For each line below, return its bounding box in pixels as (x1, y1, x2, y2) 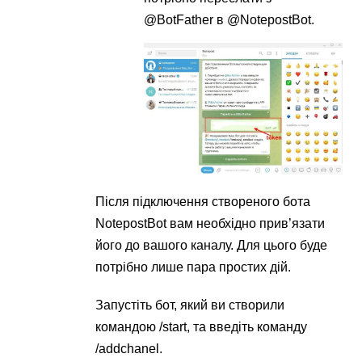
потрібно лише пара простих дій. (95, 259, 292, 274)
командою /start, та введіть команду (95, 319, 308, 334)
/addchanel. (95, 341, 163, 356)
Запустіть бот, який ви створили (95, 297, 285, 312)
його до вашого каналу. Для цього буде (95, 238, 328, 252)
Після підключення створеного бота (95, 194, 311, 208)
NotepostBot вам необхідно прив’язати (95, 216, 326, 230)
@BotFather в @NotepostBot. (144, 13, 315, 27)
